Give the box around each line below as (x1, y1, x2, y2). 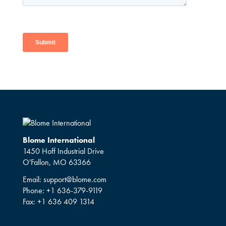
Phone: (22, 185, 46, 196)
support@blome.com (43, 174, 106, 185)
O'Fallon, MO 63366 (22, 157, 91, 167)
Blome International (22, 135, 95, 145)
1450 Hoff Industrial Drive (22, 146, 104, 156)
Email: (22, 174, 43, 185)
